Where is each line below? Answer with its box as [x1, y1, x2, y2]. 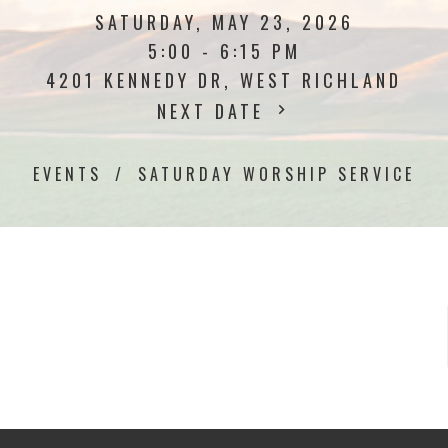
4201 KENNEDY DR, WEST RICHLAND [46, 67, 402, 93]
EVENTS [33, 162, 102, 186]
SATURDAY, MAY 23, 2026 [94, 9, 354, 35]
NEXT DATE [157, 98, 272, 124]
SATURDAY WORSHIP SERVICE [138, 162, 415, 186]
